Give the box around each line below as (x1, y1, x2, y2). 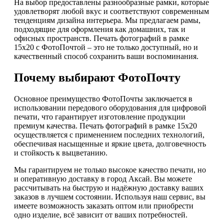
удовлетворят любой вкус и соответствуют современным (14, 7, 209, 16)
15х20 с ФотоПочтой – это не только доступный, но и (14, 43, 198, 52)
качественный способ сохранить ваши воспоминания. (14, 52, 198, 61)
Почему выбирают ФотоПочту (14, 71, 180, 84)
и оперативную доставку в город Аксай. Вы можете (14, 174, 192, 183)
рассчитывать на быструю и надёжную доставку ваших (14, 183, 203, 192)
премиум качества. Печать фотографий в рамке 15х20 (14, 121, 197, 130)
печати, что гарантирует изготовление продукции (14, 112, 185, 121)
